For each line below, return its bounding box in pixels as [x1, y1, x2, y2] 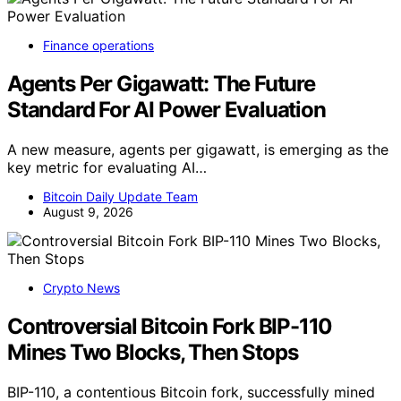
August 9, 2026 [43, 204, 133, 220]
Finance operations [43, 38, 154, 54]
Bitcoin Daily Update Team [43, 189, 198, 205]
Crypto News [43, 280, 120, 296]
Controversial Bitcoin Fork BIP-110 [7, 313, 333, 340]
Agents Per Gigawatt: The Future [7, 71, 315, 98]
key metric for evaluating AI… [7, 158, 207, 177]
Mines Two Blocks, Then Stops [7, 339, 298, 366]
